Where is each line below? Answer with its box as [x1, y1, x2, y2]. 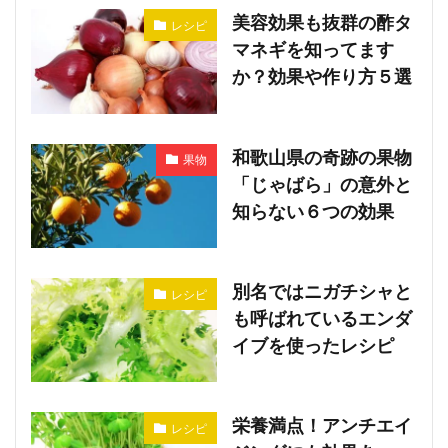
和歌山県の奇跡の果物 [231, 145, 412, 168]
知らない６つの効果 [231, 199, 394, 222]
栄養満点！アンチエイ [231, 414, 412, 437]
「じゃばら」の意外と [231, 172, 412, 195]
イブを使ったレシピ [231, 334, 394, 357]
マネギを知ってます [231, 38, 394, 61]
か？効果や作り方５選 [231, 65, 412, 88]
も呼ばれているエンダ [231, 307, 412, 330]
